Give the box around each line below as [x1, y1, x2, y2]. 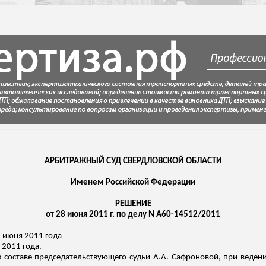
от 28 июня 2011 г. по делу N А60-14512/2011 [46, 210, 220, 219]
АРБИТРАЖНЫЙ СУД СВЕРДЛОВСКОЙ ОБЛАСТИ [44, 157, 222, 166]
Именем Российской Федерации [71, 178, 195, 187]
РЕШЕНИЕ [115, 199, 151, 208]
